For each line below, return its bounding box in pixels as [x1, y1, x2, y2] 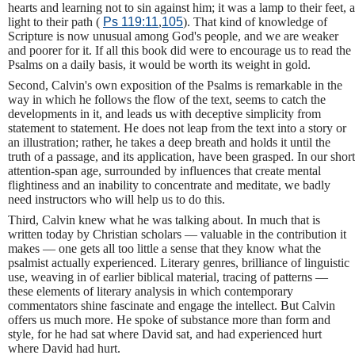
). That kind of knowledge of [183, 15, 327, 29]
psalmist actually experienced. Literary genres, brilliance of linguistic [8, 256, 349, 270]
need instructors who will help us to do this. [8, 193, 225, 207]
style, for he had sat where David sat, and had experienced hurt [8, 327, 322, 342]
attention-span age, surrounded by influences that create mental [8, 164, 321, 178]
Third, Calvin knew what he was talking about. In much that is [8, 213, 320, 227]
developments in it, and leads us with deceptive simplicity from [8, 107, 321, 121]
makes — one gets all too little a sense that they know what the [8, 242, 321, 256]
